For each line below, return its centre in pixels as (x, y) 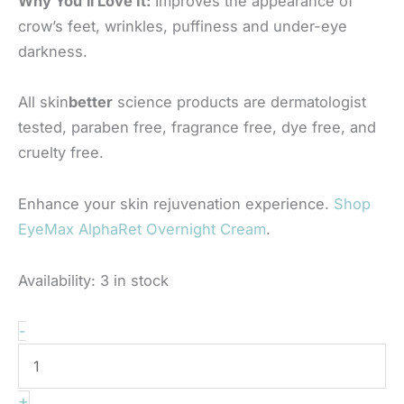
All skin (43, 102)
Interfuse (57, 381)
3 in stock (134, 280)
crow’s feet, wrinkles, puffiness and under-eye (183, 26)
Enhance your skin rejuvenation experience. (176, 204)
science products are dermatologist (239, 102)
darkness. (53, 51)
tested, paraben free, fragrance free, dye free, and (197, 128)
